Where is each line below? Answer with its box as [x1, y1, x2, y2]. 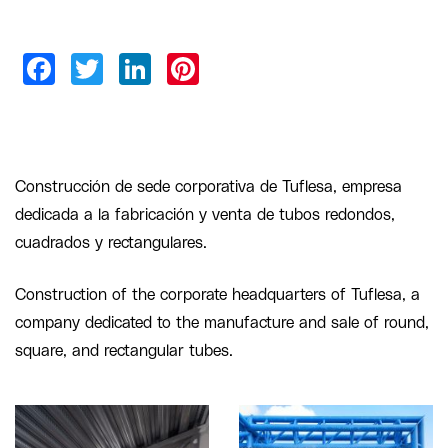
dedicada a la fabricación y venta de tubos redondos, [15, 206, 395, 223]
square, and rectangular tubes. [15, 342, 233, 359]
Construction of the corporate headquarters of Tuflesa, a [15, 286, 420, 303]
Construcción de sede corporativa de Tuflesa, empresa [15, 178, 402, 195]
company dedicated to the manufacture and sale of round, [15, 314, 429, 331]
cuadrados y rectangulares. [15, 234, 207, 251]
